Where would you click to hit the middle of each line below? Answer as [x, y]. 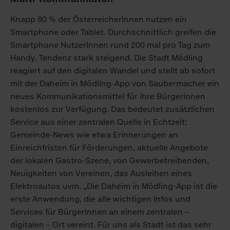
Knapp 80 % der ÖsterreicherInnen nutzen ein [99, 20]
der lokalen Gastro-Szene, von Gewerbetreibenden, [110, 161]
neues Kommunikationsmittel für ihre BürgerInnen [108, 97]
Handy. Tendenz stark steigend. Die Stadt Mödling [107, 58]
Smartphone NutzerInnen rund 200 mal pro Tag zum [110, 45]
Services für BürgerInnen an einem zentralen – [100, 212]
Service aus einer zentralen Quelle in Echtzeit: [99, 122]
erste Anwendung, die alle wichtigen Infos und [100, 199]
